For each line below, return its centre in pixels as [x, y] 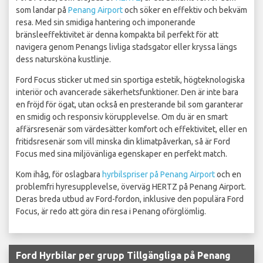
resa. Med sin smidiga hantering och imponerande [106, 23]
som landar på [42, 10]
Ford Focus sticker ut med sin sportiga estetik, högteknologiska [130, 80]
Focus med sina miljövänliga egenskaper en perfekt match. [122, 154]
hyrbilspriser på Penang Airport [159, 175]
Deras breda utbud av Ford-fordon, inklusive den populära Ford [130, 199]
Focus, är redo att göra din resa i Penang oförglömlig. [111, 212]
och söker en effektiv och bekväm [185, 10]
